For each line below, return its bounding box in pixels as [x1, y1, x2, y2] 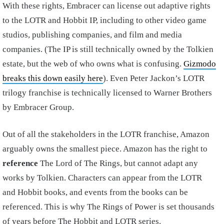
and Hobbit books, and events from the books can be [2, 187, 188, 197]
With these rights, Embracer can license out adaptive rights [2, 1, 210, 11]
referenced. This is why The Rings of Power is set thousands [2, 202, 214, 212]
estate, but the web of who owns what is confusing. [2, 59, 183, 69]
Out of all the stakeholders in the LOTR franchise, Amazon [2, 129, 209, 139]
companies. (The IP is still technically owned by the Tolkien [2, 44, 213, 54]
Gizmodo [183, 59, 216, 69]
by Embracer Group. [2, 102, 76, 112]
